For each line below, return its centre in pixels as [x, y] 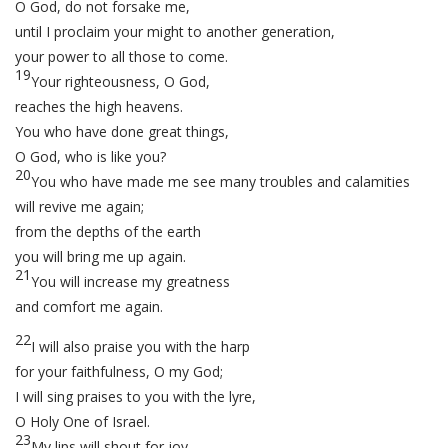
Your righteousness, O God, [120, 81]
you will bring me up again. [100, 256]
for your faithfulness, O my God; [119, 371]
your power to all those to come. [121, 56]
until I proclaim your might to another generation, [175, 31]
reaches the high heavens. [99, 106]
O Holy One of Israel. [82, 421]
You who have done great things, [122, 131]
